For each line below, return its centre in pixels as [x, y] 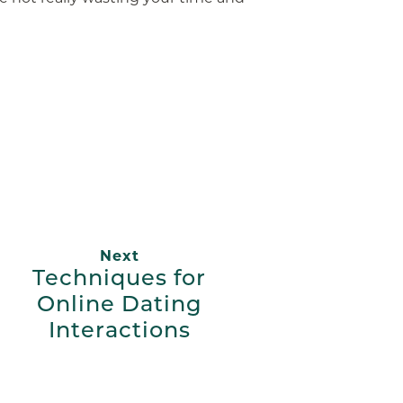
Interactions [119, 330]
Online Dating [119, 304]
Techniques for [120, 278]
